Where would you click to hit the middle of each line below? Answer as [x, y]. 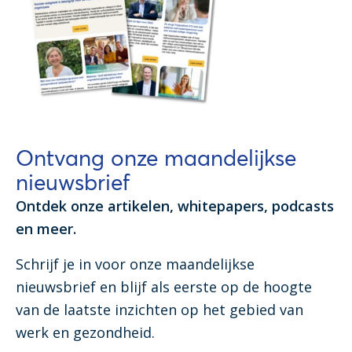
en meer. [46, 228]
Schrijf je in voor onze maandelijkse [135, 264]
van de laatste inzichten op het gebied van [159, 309]
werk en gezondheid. [87, 332]
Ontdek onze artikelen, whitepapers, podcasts [175, 205]
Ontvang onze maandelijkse [156, 158]
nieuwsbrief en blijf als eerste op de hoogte [164, 286]
